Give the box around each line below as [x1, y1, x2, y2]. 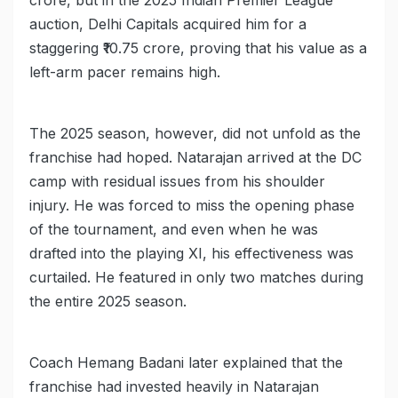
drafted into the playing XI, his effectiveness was [29, 244, 354, 263]
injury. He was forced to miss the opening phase [29, 196, 354, 215]
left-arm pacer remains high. [29, 63, 220, 82]
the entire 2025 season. [29, 292, 187, 311]
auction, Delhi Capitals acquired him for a [29, 15, 306, 34]
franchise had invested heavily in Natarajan [29, 378, 319, 396]
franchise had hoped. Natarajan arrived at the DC [29, 148, 362, 167]
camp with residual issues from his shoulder [29, 172, 325, 191]
